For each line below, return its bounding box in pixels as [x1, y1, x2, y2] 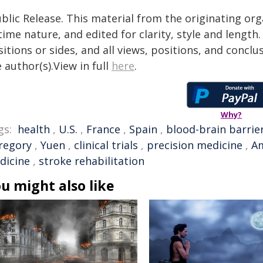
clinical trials [74, 138, 138, 152]
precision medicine [147, 138, 242, 152]
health [18, 122, 50, 136]
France [86, 122, 120, 136]
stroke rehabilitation [39, 154, 144, 168]
